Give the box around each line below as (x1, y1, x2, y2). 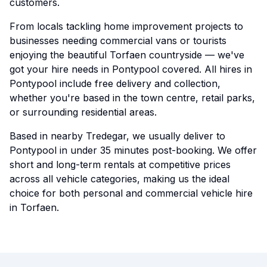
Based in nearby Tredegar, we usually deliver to (10, 130, 225, 142)
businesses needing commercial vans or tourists (10, 35, 226, 46)
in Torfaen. (10, 201, 59, 213)
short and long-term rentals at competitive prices (10, 159, 231, 170)
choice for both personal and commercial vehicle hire (10, 187, 253, 199)
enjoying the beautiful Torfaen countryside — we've (10, 49, 244, 61)
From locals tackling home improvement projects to (10, 20, 243, 32)
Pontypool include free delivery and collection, (10, 77, 221, 89)
